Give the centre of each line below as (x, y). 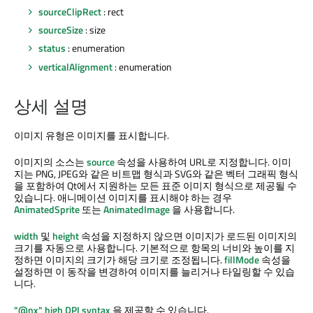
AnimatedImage (137, 210)
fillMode (242, 260)
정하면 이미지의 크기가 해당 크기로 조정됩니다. (119, 260)
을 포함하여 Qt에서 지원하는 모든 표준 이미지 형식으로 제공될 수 (155, 186)
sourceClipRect (70, 12)
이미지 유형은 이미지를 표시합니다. (92, 136)
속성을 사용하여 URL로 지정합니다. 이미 (203, 162)
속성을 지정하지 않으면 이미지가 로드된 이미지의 (188, 236)
